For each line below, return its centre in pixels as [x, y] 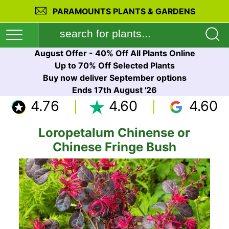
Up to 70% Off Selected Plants [114, 65]
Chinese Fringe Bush [114, 147]
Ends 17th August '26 [114, 90]
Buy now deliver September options [114, 78]
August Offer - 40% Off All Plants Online [114, 53]
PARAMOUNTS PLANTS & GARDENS [124, 12]
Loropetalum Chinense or [114, 133]
